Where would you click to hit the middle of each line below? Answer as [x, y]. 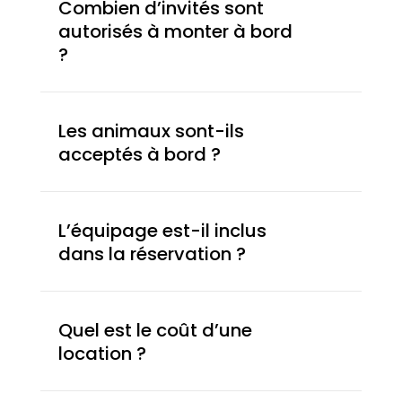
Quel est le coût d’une [155, 330]
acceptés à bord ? [139, 154]
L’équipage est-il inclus [162, 230]
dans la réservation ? [152, 253]
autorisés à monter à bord [175, 31]
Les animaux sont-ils [151, 131]
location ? [102, 353]
